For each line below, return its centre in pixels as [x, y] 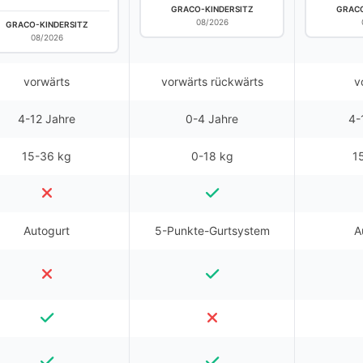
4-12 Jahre [47, 119]
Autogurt [47, 231]
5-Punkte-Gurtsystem [212, 231]
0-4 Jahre [212, 119]
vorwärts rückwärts [212, 81]
